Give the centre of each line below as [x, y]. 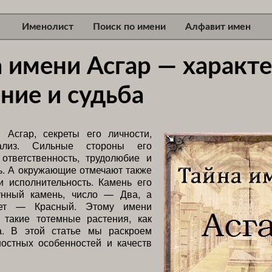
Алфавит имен [218, 26]
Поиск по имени [129, 26]
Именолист [47, 26]
